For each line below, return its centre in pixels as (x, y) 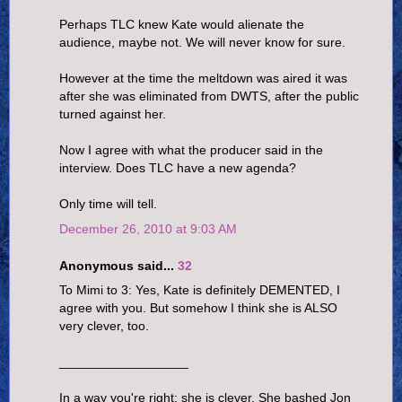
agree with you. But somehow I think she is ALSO (198, 308)
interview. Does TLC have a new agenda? (178, 168)
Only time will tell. (108, 204)
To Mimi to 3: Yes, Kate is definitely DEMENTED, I (200, 290)
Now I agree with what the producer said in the (191, 150)
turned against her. (113, 114)
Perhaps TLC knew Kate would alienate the (182, 25)
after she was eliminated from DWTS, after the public (209, 96)
